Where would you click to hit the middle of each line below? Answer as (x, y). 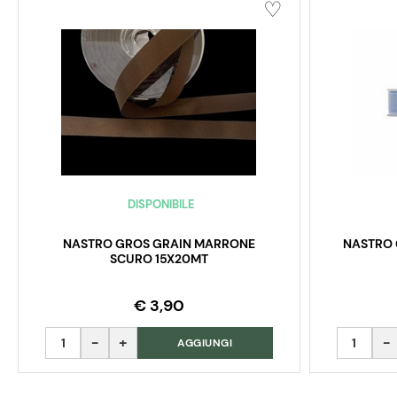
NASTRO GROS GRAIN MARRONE (159, 244)
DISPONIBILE (161, 205)
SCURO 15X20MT (159, 259)
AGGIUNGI (205, 343)
